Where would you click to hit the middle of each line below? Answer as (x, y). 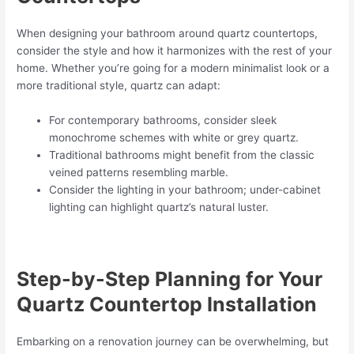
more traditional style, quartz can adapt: (119, 85)
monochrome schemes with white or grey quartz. (174, 137)
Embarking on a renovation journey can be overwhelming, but (173, 342)
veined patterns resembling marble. (139, 172)
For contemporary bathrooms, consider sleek (163, 120)
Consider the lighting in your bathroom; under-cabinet (185, 189)
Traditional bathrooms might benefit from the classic (182, 154)
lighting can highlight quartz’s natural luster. (159, 207)
